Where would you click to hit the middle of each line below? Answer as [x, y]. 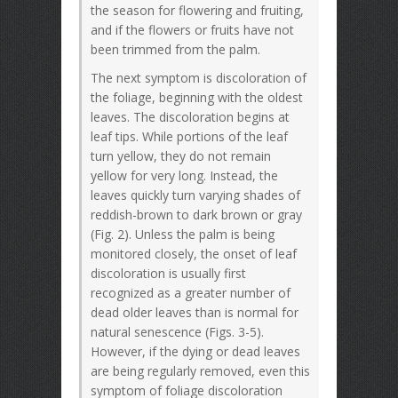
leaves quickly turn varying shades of [195, 195]
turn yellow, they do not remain [181, 156]
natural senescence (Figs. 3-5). [177, 332]
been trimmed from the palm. [175, 49]
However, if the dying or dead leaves [195, 351]
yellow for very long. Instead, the [184, 175]
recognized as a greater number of [191, 293]
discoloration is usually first [168, 273]
